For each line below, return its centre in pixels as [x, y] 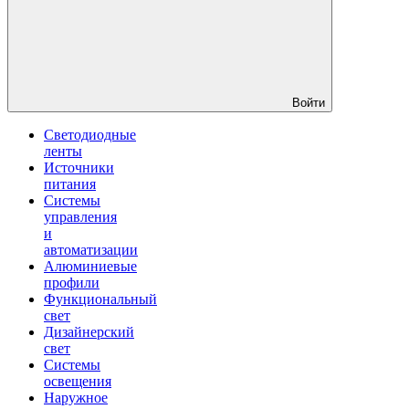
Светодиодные [90, 135]
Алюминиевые [90, 266]
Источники [79, 168]
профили [72, 283]
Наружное [76, 398]
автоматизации [91, 250]
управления [80, 217]
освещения [78, 381]
